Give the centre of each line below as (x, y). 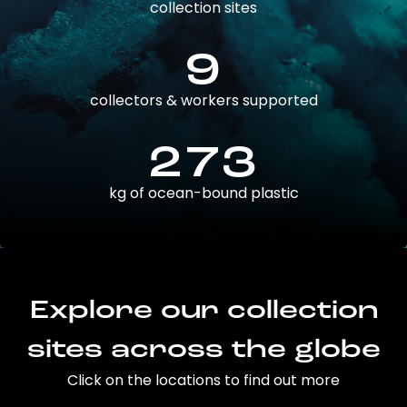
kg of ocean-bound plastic (203, 194)
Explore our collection (203, 312)
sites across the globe (203, 351)
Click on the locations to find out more (203, 381)
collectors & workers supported (203, 101)
